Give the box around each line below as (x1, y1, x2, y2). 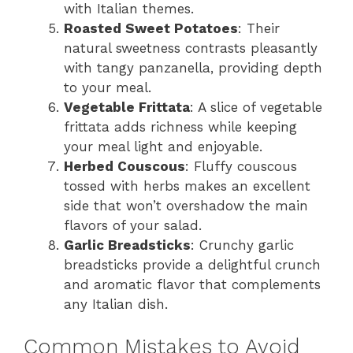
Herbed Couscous (64, 158, 185, 174)
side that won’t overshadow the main (64, 197, 308, 214)
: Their (238, 20, 280, 36)
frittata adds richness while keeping (64, 118, 297, 135)
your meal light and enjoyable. (64, 138, 262, 154)
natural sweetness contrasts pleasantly (64, 39, 318, 56)
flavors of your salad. (64, 217, 202, 233)
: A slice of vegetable (190, 98, 322, 115)
